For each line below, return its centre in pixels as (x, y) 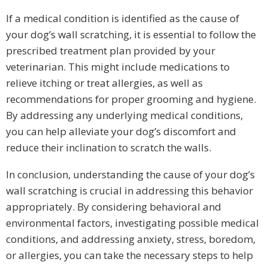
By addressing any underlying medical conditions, (124, 115)
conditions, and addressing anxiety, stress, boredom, (131, 239)
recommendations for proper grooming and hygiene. (131, 99)
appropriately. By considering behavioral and (114, 206)
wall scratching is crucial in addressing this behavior (130, 190)
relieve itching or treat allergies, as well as (104, 83)
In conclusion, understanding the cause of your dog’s (130, 174)
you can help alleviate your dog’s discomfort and (121, 131)
